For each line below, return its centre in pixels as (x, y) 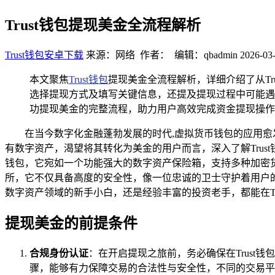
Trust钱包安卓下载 (44, 55)
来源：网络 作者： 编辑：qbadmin (162, 55)
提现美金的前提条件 (71, 223)
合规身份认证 (59, 253)
